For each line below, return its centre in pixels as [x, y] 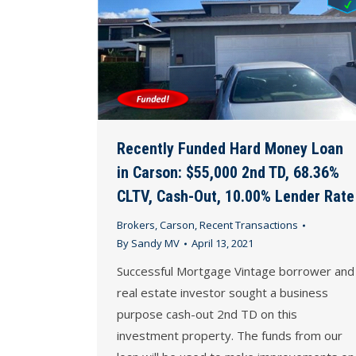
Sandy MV [155, 244]
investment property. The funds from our [230, 336]
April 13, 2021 [222, 244]
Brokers [136, 225]
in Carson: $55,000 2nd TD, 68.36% [228, 173]
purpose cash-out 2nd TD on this [207, 314]
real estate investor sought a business [222, 293]
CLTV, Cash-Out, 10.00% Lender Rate [236, 197]
